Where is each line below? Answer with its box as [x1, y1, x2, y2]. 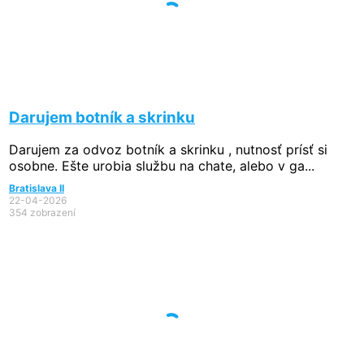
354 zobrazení [9, 206, 76, 219]
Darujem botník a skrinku [9, 107, 195, 127]
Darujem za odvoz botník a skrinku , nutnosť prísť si [9, 141, 327, 158]
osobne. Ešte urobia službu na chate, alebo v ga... [9, 158, 314, 175]
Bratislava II [9, 182, 64, 195]
